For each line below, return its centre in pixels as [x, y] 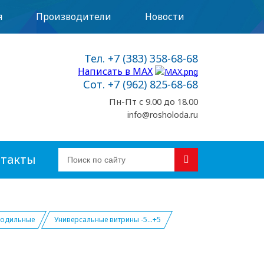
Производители [74, 16]
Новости [165, 16]
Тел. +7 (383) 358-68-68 [141, 58]
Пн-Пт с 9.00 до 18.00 [154, 101]
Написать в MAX [115, 71]
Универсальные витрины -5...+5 [108, 220]
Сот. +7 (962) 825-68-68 [141, 84]
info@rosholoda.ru [163, 115]
